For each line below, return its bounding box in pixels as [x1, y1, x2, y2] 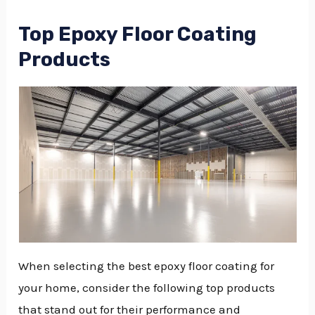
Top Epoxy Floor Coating [18, 22, 257, 46]
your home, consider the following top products [18, 280, 276, 295]
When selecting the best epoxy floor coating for [18, 258, 275, 273]
